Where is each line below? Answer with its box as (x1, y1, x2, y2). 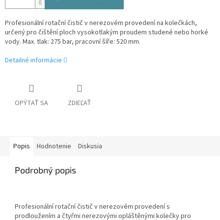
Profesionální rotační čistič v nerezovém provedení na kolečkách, (5, 18, 197, 28)
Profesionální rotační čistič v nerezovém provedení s (15, 202, 170, 212)
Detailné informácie (5, 55, 62, 66)
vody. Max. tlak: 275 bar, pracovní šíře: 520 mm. (5, 37, 140, 47)
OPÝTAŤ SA (15, 98, 48, 109)
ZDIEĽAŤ (68, 98, 91, 109)
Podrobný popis (15, 165, 76, 176)
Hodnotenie (37, 141, 71, 152)
